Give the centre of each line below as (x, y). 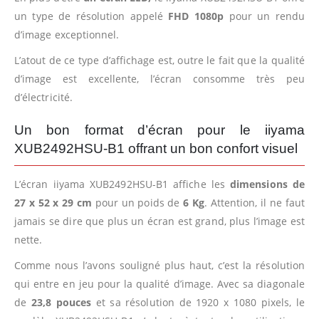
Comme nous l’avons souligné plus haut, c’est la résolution (159, 265)
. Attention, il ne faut (255, 202)
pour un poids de (139, 202)
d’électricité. (43, 97)
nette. (28, 239)
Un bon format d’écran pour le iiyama (159, 130)
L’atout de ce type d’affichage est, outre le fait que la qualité (159, 60)
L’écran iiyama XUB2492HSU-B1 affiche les (122, 184)
